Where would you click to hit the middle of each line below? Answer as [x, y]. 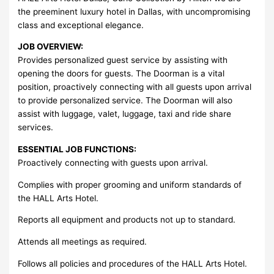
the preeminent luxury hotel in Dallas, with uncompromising [134, 11]
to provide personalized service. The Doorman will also [125, 101]
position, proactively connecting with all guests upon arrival [135, 87]
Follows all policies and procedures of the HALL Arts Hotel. [133, 263]
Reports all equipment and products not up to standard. [127, 220]
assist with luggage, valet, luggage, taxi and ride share [125, 114]
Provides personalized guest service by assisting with [123, 60]
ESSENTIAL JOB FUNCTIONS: [77, 149]
